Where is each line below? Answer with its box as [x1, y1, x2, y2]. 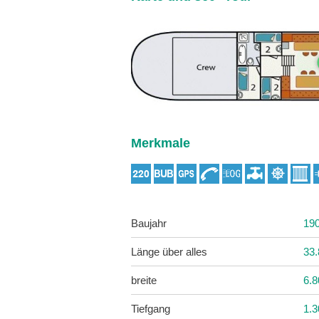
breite [131, 273, 157, 286]
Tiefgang [131, 302, 170, 315]
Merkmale [131, 135, 190, 150]
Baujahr [131, 216, 167, 229]
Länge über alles [131, 245, 207, 258]
